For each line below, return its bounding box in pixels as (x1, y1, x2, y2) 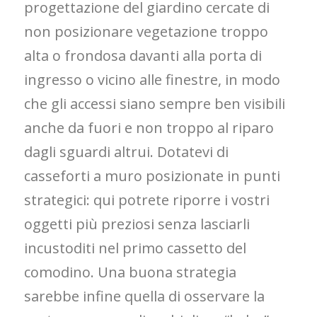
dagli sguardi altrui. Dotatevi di (24, 142, 229, 162)
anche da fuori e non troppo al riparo (24, 118, 275, 138)
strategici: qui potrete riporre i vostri (24, 190, 270, 210)
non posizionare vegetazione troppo (24, 22, 269, 42)
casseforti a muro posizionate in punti (24, 166, 281, 186)
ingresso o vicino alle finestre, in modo (24, 70, 281, 90)
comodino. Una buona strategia (24, 263, 237, 282)
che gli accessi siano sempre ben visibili (24, 94, 286, 114)
